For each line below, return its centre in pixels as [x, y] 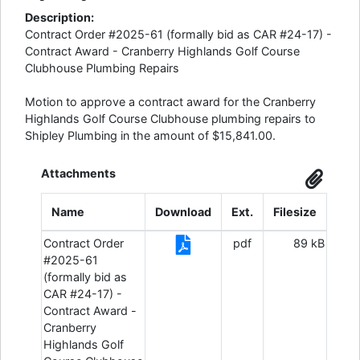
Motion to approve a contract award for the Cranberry [170, 102]
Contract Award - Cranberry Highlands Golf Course [162, 51]
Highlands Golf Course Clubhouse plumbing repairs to [170, 119]
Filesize [295, 212]
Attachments [78, 173]
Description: [59, 17]
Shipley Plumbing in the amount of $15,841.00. [150, 135]
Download [183, 212]
